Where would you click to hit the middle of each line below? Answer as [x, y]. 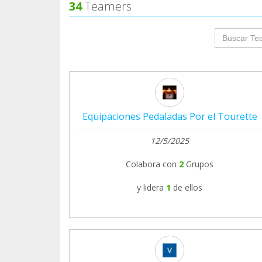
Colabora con [151, 164]
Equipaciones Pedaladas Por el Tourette [170, 116]
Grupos [200, 164]
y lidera [150, 187]
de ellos [188, 187]
